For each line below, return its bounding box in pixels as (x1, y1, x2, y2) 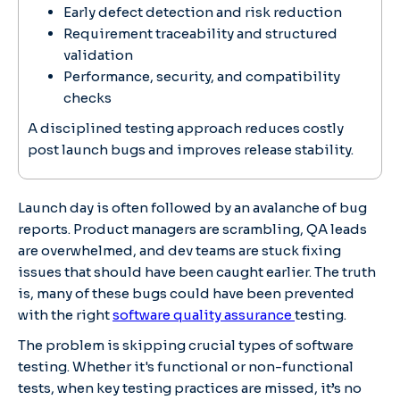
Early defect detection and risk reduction (63, 3, 342, 21)
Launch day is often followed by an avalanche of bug (18, 198, 367, 216)
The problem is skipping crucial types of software (18, 336, 354, 354)
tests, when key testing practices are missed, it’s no (18, 379, 362, 396)
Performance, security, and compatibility (63, 67, 340, 85)
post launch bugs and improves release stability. (28, 140, 354, 158)
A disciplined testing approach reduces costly (28, 119, 344, 137)
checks (63, 88, 112, 106)
